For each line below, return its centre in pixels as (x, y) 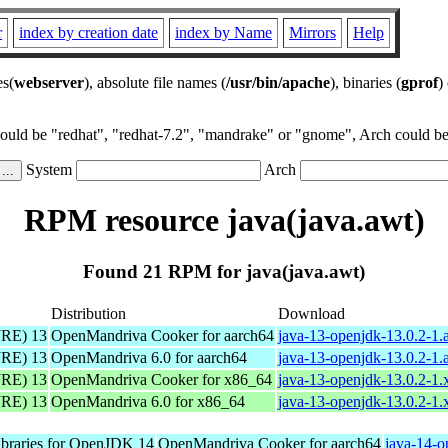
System (49, 169)
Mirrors (312, 32)
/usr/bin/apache (278, 82)
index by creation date (88, 32)
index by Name (223, 32)
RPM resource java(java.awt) (224, 220)
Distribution (88, 313)
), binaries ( (365, 82)
